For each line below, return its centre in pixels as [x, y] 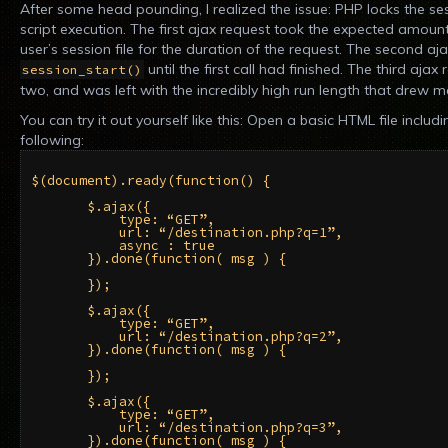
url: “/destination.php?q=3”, [187, 427]
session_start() [82, 69]
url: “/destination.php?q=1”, [187, 232]
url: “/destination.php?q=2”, [187, 336]
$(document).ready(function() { [151, 180]
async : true [123, 245]
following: [52, 140]
